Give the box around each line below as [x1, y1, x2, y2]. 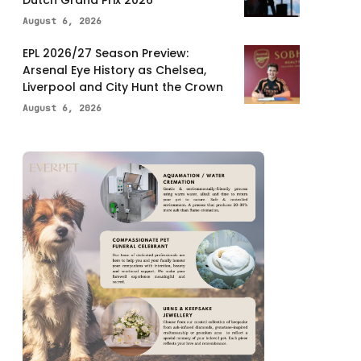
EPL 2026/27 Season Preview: [23, 45, 189, 62]
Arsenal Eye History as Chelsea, [23, 62, 206, 79]
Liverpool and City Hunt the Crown [23, 79, 223, 96]
